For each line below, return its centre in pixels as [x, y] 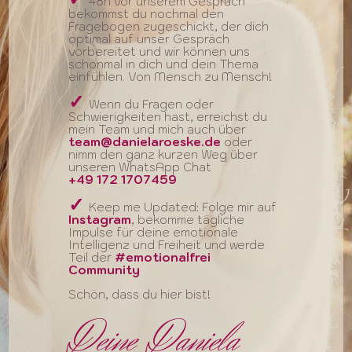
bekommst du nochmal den [147, 14]
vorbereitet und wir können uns [159, 51]
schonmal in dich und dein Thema [164, 64]
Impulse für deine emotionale [154, 232]
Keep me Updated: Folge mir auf [183, 207]
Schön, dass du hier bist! [140, 294]
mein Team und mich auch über [158, 129]
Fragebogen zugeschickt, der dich [169, 26]
